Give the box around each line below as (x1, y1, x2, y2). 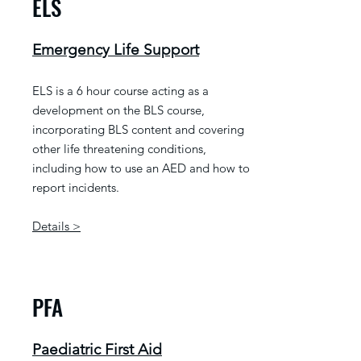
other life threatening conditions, (32, 141, 206, 156)
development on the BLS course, (32, 102, 205, 118)
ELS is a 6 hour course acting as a (32, 83, 209, 98)
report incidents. (32, 180, 119, 195)
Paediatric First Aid (32, 340, 162, 359)
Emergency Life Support (32, 40, 199, 59)
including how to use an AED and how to (32, 160, 250, 176)
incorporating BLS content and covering (32, 122, 244, 137)
